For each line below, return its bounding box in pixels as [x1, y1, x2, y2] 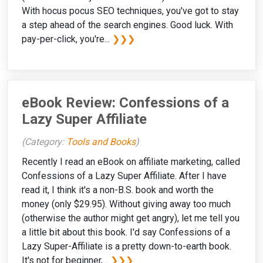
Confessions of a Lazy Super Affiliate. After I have [22, 170, 227, 182]
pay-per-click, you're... [22, 33, 112, 45]
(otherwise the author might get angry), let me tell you [22, 213, 240, 224]
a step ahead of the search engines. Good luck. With [22, 19, 233, 31]
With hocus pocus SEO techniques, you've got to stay [22, 5, 239, 17]
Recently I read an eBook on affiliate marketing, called [22, 156, 240, 168]
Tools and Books [66, 136, 136, 148]
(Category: [22, 136, 66, 148]
